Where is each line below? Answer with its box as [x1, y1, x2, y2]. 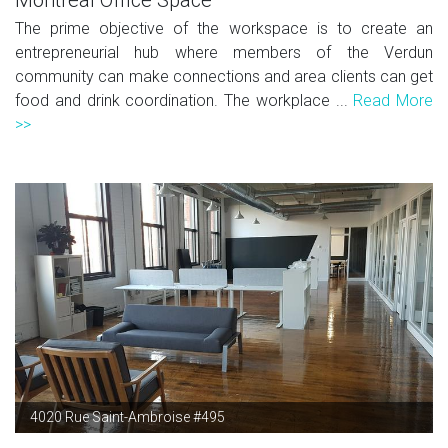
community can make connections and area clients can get [15, 66, 433, 86]
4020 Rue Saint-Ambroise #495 [30, 408, 225, 425]
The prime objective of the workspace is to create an [15, 18, 433, 38]
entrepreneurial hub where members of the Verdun [15, 42, 433, 62]
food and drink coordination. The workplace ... [15, 90, 354, 110]
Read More [353, 90, 433, 110]
